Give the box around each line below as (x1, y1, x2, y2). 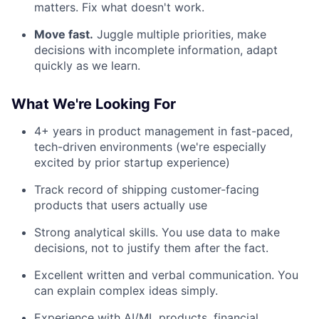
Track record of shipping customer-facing (34, 182, 259, 197)
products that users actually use (34, 197, 207, 212)
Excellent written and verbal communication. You (34, 267, 298, 282)
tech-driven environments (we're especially (34, 139, 266, 154)
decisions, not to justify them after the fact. (34, 240, 268, 255)
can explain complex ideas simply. (34, 283, 218, 298)
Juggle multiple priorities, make (93, 26, 266, 41)
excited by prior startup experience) (34, 155, 230, 169)
